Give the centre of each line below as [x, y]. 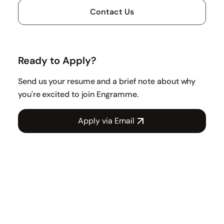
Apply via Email [106, 121]
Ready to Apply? [57, 60]
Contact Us [112, 12]
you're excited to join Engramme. [78, 94]
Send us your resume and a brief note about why [107, 81]
